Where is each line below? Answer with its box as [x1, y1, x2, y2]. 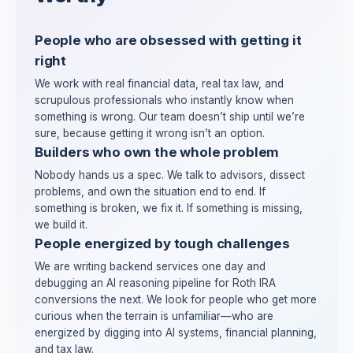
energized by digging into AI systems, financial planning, [35, 326, 317, 339]
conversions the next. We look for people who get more [35, 293, 317, 306]
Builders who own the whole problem [35, 144, 280, 160]
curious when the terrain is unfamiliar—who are [35, 310, 273, 322]
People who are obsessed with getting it [35, 32, 302, 48]
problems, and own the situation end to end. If [35, 185, 266, 198]
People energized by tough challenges [35, 236, 290, 251]
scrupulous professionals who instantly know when [35, 94, 294, 106]
